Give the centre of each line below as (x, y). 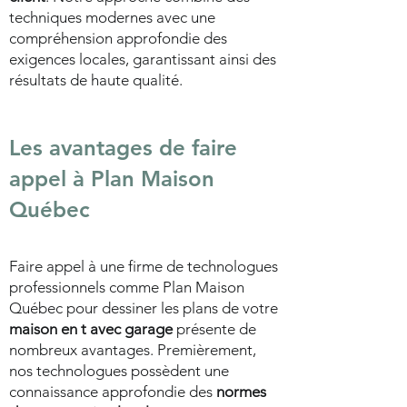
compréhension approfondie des (118, 38)
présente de (214, 329)
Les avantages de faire (123, 148)
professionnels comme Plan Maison (127, 287)
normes (241, 392)
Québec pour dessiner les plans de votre (144, 308)
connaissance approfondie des (113, 392)
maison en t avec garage (91, 329)
